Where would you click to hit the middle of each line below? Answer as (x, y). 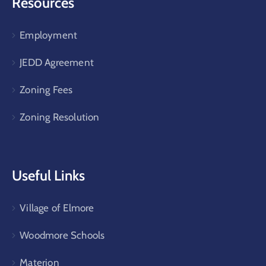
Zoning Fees (46, 90)
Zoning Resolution (60, 117)
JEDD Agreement (57, 63)
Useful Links (48, 176)
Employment (49, 35)
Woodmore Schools (62, 235)
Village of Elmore (57, 208)
